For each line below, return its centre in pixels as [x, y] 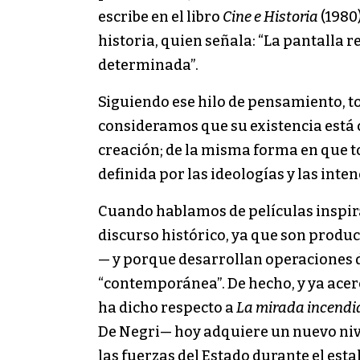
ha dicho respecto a [167, 308]
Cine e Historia [270, 17]
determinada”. [148, 65]
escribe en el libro [160, 17]
